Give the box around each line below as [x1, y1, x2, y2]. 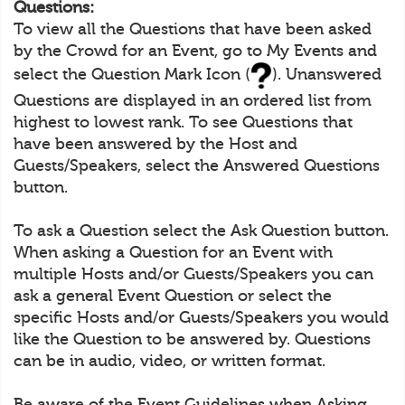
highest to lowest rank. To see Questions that [14, 112, 353, 131]
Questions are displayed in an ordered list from [14, 90, 372, 109]
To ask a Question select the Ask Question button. [14, 221, 389, 240]
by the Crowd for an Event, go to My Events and [14, 42, 377, 61]
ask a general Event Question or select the [14, 286, 332, 305]
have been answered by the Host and [14, 134, 297, 153]
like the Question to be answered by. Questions [14, 329, 371, 348]
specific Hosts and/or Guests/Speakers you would [14, 307, 389, 326]
